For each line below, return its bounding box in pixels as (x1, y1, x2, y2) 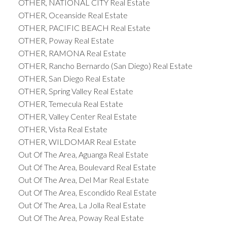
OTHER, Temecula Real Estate (18, 99, 123, 109)
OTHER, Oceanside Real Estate (18, 10, 128, 20)
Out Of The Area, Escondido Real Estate (18, 187, 157, 198)
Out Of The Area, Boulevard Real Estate (18, 162, 156, 172)
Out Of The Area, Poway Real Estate (18, 213, 144, 223)
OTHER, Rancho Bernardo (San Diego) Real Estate (18, 61, 193, 71)
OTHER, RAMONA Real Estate (18, 48, 126, 58)
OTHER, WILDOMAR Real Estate (18, 137, 136, 147)
